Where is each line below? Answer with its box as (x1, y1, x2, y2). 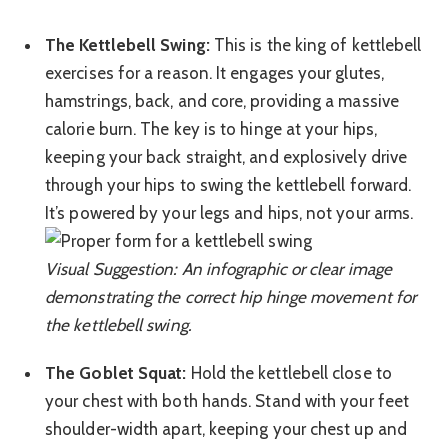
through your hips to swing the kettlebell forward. (45, 174, 412, 195)
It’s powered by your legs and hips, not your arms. (45, 202, 414, 223)
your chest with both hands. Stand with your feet (45, 390, 410, 411)
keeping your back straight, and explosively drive (45, 146, 408, 167)
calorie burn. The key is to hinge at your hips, (45, 118, 377, 139)
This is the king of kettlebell (209, 34, 422, 55)
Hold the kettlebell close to (186, 362, 392, 383)
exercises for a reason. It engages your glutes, (45, 62, 384, 83)
